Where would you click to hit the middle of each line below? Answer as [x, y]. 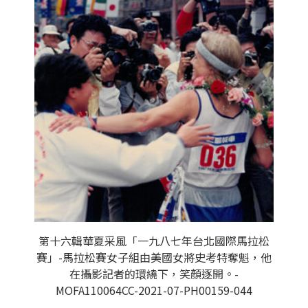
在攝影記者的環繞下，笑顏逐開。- [154, 274]
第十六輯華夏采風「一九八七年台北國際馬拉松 [154, 241]
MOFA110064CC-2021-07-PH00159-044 [154, 290]
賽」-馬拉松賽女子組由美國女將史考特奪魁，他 [154, 257]
